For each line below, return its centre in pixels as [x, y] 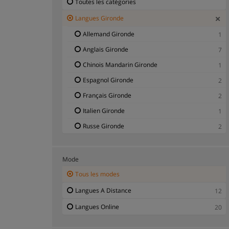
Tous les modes [97, 174]
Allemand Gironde [109, 34]
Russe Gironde [104, 126]
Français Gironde [107, 95]
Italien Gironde [104, 110]
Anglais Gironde [106, 49]
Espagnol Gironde [108, 80]
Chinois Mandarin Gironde [120, 64]
